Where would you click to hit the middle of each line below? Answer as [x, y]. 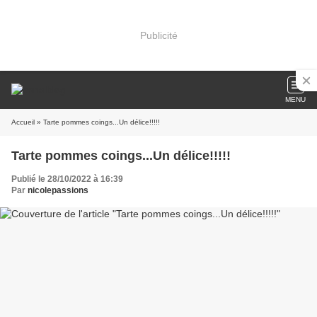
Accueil [23, 122]
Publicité [158, 35]
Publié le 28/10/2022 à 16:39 [67, 179]
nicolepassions [58, 190]
